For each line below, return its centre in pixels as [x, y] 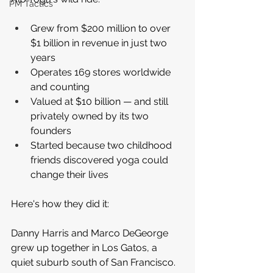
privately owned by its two [91, 116]
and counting [60, 87]
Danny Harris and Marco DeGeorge [91, 233]
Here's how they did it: [60, 204]
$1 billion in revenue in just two [100, 43]
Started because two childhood [102, 145]
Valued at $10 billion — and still [101, 101]
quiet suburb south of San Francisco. [94, 262]
